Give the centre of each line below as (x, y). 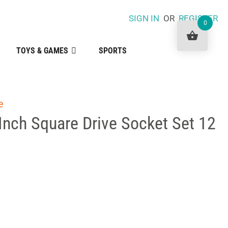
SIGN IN (144, 18)
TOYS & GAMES (42, 51)
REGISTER (198, 18)
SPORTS (112, 51)
